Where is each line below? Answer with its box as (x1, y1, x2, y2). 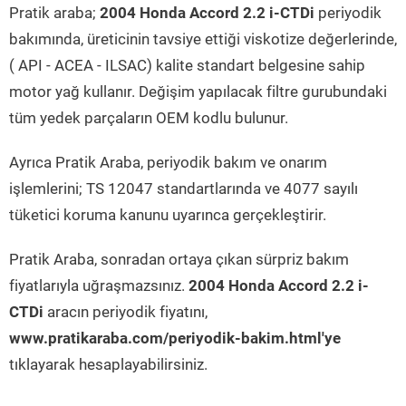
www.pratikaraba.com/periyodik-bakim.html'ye (9, 329, 341, 347)
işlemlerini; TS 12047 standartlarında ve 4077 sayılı (9, 179, 358, 198)
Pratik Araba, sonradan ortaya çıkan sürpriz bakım (9, 250, 349, 268)
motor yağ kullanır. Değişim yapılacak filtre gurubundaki (9, 82, 387, 101)
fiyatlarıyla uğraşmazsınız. (9, 276, 188, 295)
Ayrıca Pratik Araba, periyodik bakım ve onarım (9, 153, 327, 171)
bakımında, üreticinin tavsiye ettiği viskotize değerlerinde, (9, 30, 397, 48)
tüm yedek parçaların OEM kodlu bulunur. (9, 109, 288, 127)
